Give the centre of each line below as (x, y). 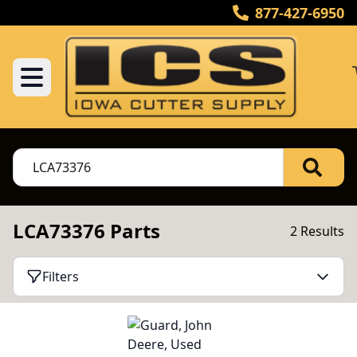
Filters (61, 277)
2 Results (317, 231)
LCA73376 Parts (86, 231)
